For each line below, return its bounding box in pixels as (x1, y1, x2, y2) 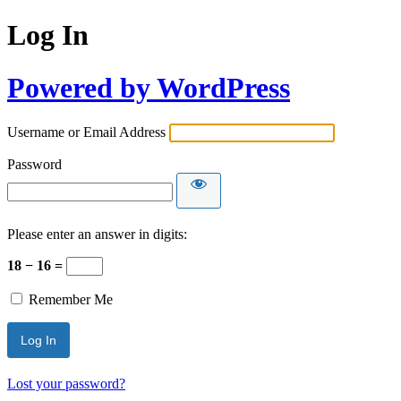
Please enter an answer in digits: (7, 226, 187, 243)
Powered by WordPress (7, 71, 290, 104)
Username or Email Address (7, 124, 166, 141)
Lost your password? (7, 376, 125, 392)
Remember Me (29, 292, 113, 308)
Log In (7, 19, 89, 52)
